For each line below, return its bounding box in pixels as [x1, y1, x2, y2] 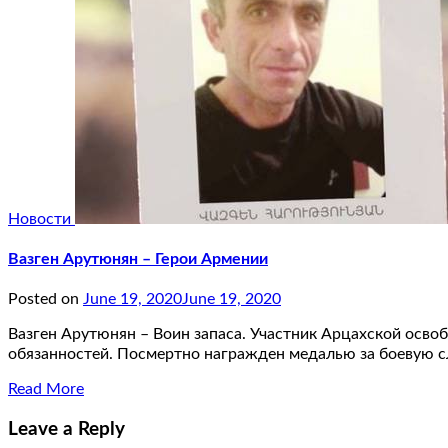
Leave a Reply [8, 419, 125, 439]
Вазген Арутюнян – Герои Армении [8, 250, 268, 267]
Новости [8, 210, 75, 227]
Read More [8, 381, 84, 398]
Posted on [8, 291, 83, 308]
